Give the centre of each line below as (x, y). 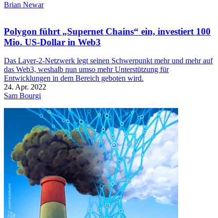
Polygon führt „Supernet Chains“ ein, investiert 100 (107, 31)
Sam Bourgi (22, 96)
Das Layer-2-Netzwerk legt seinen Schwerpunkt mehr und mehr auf (108, 61)
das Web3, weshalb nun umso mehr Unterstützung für (86, 70)
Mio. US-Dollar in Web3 (52, 42)
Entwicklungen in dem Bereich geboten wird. (74, 78)
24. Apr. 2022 (25, 87)
